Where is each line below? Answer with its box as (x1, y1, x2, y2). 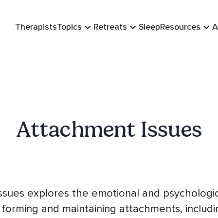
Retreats (93, 21, 127, 32)
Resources (160, 21, 200, 32)
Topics (57, 21, 82, 32)
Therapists (15, 21, 57, 32)
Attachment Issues (16, 116, 202, 143)
